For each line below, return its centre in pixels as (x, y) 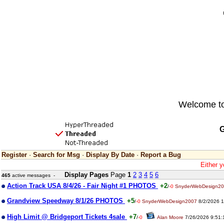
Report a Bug (161, 155)
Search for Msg (56, 155)
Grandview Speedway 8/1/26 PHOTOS (66, 201)
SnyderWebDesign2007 (169, 201)
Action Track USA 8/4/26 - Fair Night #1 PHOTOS (82, 186)
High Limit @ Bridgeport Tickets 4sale (67, 217)
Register (14, 155)
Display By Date (110, 155)
